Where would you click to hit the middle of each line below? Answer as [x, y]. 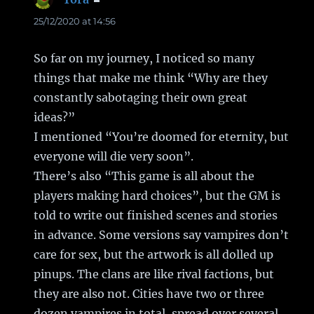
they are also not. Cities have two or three [149, 293]
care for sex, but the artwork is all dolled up [154, 254]
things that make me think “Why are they [151, 77]
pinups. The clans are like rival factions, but [154, 274]
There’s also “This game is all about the [144, 176]
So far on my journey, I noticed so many [144, 58]
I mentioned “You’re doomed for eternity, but [162, 136]
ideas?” [55, 117]
